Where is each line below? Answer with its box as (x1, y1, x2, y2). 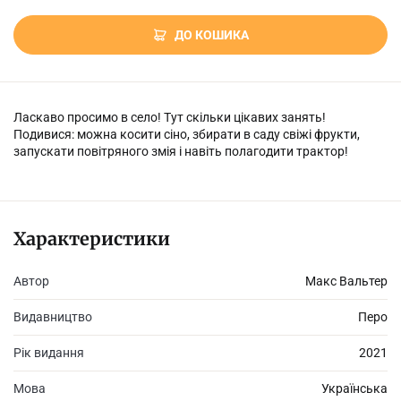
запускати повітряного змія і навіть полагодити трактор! (13, 144, 348, 158)
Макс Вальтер (305, 273, 388, 288)
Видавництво (13, 310, 92, 324)
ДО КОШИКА (174, 27, 249, 42)
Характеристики (13, 227, 170, 250)
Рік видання (13, 346, 84, 360)
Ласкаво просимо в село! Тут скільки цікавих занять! (13, 110, 326, 124)
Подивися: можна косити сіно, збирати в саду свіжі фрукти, (13, 127, 360, 141)
